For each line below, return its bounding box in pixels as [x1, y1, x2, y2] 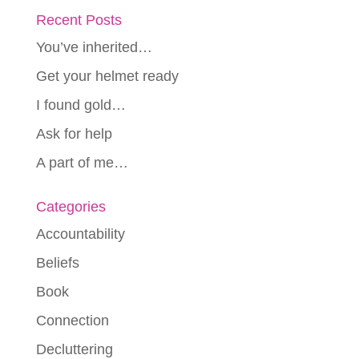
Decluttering [35, 341, 113, 357]
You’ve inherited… [35, 38, 152, 55]
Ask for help [35, 125, 112, 142]
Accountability [35, 225, 125, 242]
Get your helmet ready [35, 67, 179, 84]
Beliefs [35, 254, 79, 271]
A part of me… [35, 154, 128, 171]
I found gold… [35, 96, 126, 113]
